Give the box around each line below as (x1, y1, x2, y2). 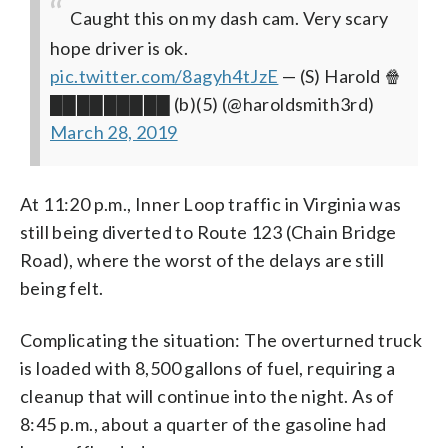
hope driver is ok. (50, 36, 189, 59)
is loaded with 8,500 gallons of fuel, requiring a (20, 356, 396, 379)
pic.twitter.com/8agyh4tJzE (50, 64, 279, 87)
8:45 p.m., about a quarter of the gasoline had (20, 412, 387, 435)
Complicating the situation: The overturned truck (20, 328, 423, 351)
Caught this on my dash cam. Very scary (70, 6, 389, 29)
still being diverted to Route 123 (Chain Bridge (20, 220, 397, 243)
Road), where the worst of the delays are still (20, 248, 385, 271)
